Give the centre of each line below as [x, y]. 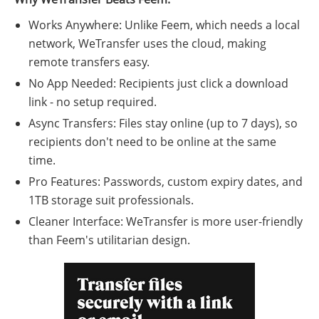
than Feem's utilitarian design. [109, 240]
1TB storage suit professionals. [111, 200]
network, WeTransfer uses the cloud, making [147, 43]
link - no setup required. [93, 101]
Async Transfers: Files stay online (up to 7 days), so [163, 123]
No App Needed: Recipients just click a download [158, 83]
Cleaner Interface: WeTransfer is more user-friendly [166, 221]
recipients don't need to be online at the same [152, 141]
